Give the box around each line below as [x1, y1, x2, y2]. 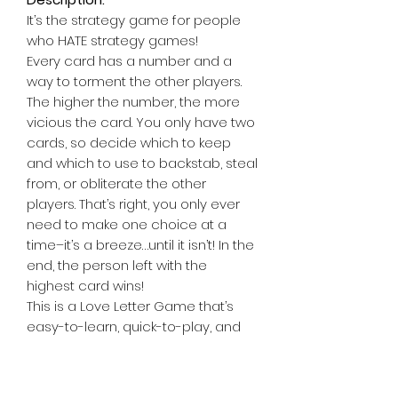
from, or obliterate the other [27, 174, 206, 193]
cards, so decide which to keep [27, 133, 231, 152]
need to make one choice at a [27, 215, 227, 234]
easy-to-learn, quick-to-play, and [27, 317, 241, 336]
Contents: [27, 358, 92, 377]
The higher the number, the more [27, 92, 240, 111]
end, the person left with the [27, 256, 207, 275]
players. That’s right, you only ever [27, 195, 240, 213]
